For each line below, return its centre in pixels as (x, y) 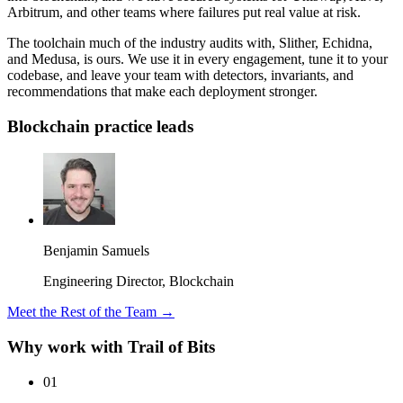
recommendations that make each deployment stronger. (162, 91)
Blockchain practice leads (100, 126)
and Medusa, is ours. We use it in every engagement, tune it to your (197, 58)
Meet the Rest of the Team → (91, 312)
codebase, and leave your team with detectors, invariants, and (180, 75)
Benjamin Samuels (96, 251)
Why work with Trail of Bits (111, 347)
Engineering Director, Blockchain (139, 282)
